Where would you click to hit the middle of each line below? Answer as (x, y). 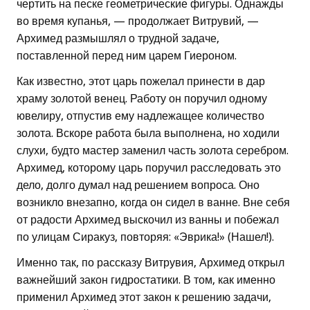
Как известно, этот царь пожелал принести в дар (141, 82)
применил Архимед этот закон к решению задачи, (144, 298)
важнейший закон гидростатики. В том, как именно (146, 280)
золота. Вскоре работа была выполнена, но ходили (148, 134)
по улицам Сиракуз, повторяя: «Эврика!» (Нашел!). (145, 237)
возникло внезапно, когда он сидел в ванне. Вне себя (153, 203)
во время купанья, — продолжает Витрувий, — (138, 21)
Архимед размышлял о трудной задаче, (118, 39)
